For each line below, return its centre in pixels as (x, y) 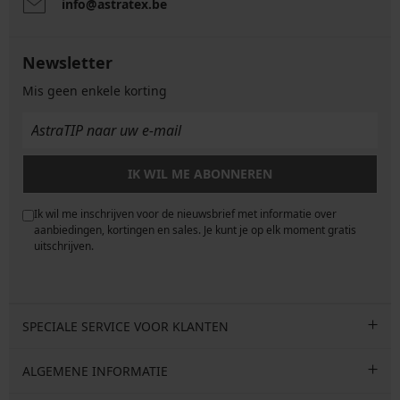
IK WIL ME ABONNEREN (200, 174)
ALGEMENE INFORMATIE (95, 371)
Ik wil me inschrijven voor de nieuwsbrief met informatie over (185, 214)
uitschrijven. (64, 246)
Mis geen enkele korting (95, 91)
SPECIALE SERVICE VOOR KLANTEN (125, 327)
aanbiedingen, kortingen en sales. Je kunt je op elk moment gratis (195, 230)
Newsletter (67, 63)
